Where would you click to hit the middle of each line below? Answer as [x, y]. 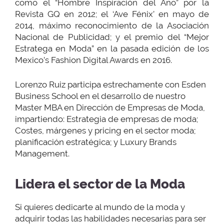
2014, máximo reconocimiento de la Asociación [112, 26]
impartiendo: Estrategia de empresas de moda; [106, 119]
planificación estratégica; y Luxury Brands [96, 142]
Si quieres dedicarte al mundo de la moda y [100, 207]
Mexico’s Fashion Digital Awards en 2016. [93, 60]
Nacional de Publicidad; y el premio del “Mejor [112, 37]
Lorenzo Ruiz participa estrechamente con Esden [110, 84]
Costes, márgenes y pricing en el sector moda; [105, 130]
